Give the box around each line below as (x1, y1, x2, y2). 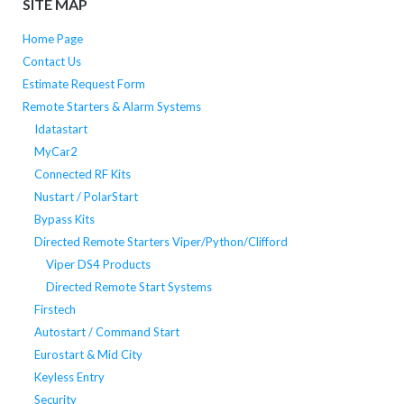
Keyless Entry (33, 369, 105, 384)
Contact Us (22, 53, 81, 69)
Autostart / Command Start (33, 324, 179, 339)
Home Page (22, 31, 83, 46)
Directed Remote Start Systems (45, 279, 212, 294)
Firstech (33, 301, 76, 317)
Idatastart (33, 121, 87, 136)
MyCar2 (33, 143, 78, 159)
